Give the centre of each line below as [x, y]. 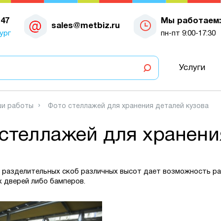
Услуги [192, 68]
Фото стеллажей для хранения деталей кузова [128, 106]
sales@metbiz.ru [86, 26]
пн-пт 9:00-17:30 [188, 33]
